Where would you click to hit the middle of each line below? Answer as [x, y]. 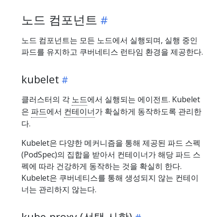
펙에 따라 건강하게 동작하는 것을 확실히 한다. [101, 166]
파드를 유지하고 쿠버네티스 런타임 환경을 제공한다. [112, 52]
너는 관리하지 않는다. [59, 189]
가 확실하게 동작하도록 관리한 [148, 111]
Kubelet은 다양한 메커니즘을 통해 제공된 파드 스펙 [111, 143]
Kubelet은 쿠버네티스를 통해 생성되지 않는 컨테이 [110, 178]
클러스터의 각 [46, 99]
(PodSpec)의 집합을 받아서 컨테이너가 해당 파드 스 [111, 154]
